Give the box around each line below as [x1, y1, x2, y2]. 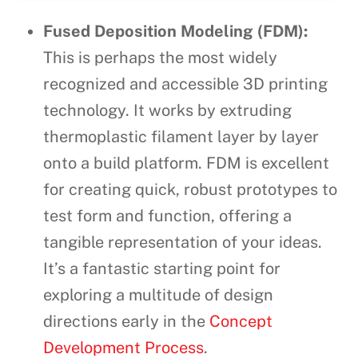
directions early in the [43, 312, 210, 332]
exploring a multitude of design [43, 285, 274, 305]
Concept [209, 312, 273, 332]
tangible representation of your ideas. [43, 233, 323, 253]
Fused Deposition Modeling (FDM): [43, 22, 308, 42]
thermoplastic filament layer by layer [43, 127, 320, 147]
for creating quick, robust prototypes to [43, 180, 338, 200]
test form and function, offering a [43, 206, 292, 226]
